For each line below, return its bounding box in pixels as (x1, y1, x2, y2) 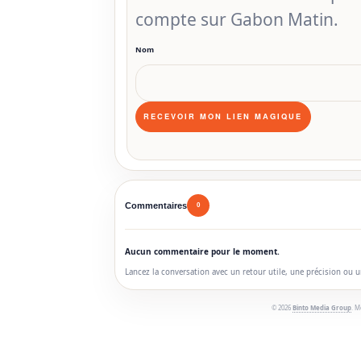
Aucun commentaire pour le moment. (124, 246, 280, 258)
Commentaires (124, 200, 187, 210)
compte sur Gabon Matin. (135, 8, 338, 31)
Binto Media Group (292, 303, 351, 312)
